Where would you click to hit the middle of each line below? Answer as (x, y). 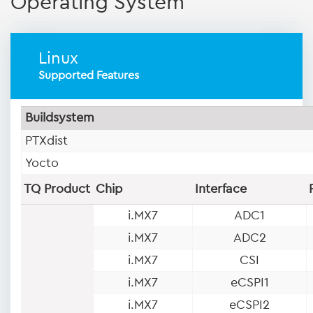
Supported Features (89, 75)
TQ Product (57, 188)
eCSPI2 (249, 304)
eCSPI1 (249, 282)
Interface (221, 188)
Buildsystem (60, 117)
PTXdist (46, 140)
